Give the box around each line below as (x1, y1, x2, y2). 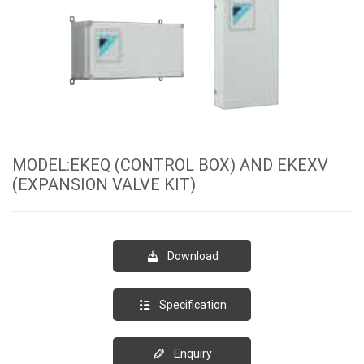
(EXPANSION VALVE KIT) (12, 174, 196, 194)
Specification (158, 297, 227, 311)
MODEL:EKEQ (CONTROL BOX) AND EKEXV (12, 154, 328, 175)
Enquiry (173, 346, 212, 360)
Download (167, 249, 219, 262)
